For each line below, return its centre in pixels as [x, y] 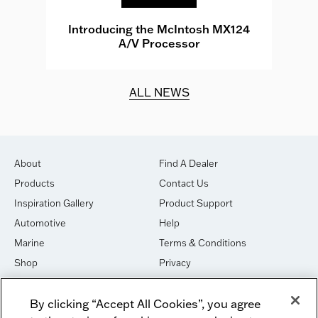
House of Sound [50, 282]
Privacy [175, 262]
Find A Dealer [188, 163]
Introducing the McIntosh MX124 [159, 29]
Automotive [40, 223]
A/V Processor [159, 44]
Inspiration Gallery [54, 203]
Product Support [196, 203]
